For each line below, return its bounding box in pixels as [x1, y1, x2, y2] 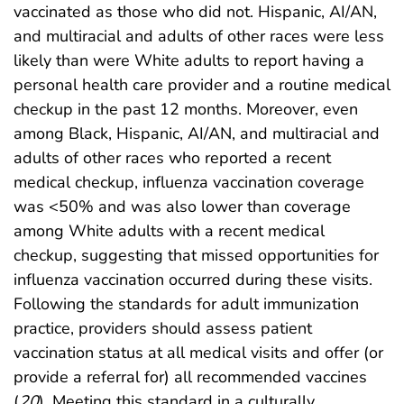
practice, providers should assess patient [14, 317, 312, 339]
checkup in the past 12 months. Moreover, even [14, 97, 358, 120]
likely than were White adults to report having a [14, 49, 364, 71]
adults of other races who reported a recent [14, 146, 331, 169]
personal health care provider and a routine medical [14, 73, 390, 96]
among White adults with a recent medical [14, 219, 325, 242]
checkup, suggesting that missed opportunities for [14, 243, 379, 266]
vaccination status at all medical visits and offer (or [14, 341, 383, 363]
